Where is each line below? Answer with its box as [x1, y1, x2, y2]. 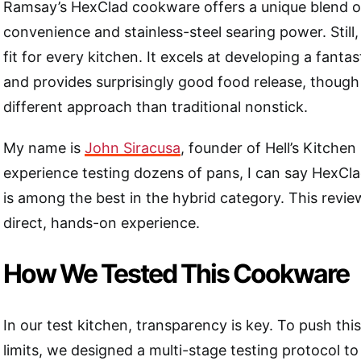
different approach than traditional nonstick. [3, 98, 308, 115]
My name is [3, 139, 85, 156]
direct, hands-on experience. [3, 214, 200, 231]
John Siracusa [85, 139, 180, 156]
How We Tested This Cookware [3, 257, 349, 289]
